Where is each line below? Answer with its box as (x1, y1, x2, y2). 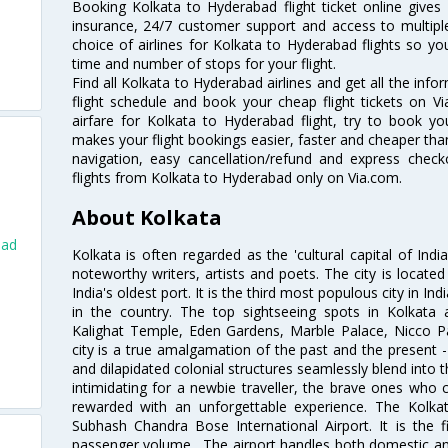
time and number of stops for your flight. (71, 54, 336, 74)
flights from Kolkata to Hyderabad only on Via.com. (71, 168, 402, 188)
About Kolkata (71, 203, 222, 231)
